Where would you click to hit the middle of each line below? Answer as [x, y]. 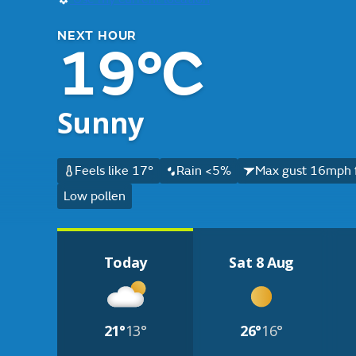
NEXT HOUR [97, 36]
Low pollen [95, 196]
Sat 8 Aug [262, 262]
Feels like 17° [114, 171]
